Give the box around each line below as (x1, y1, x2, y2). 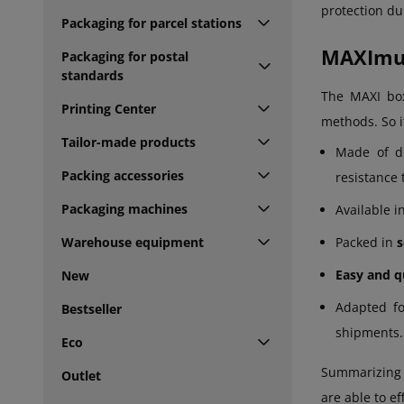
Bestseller (61, 299, 122, 317)
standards (61, 66, 124, 84)
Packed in (335, 234, 397, 252)
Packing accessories (61, 166, 184, 184)
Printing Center (61, 99, 156, 117)
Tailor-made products (61, 133, 196, 151)
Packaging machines (61, 199, 188, 217)
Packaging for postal (61, 47, 188, 65)
